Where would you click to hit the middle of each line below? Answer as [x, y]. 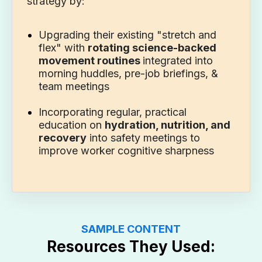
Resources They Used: [131, 246]
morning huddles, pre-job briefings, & [128, 73]
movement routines [90, 60]
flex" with [63, 47]
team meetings [74, 86]
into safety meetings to [143, 137]
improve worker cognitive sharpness [126, 150]
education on [71, 125]
